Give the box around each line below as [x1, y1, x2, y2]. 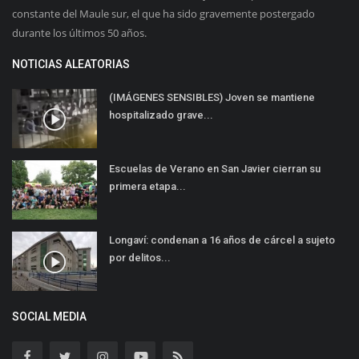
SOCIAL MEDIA [12, 310, 87, 324]
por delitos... [109, 252, 171, 264]
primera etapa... [109, 180, 186, 193]
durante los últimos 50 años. [12, 26, 147, 41]
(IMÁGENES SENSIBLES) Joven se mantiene [109, 91, 315, 104]
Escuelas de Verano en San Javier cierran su [109, 163, 321, 175]
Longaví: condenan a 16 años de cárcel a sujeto [109, 234, 335, 247]
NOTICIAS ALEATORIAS [12, 58, 130, 71]
